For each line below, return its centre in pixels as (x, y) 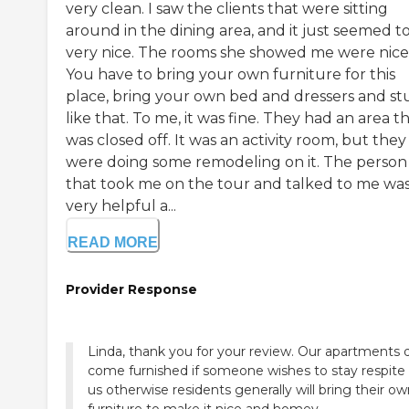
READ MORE (113, 242)
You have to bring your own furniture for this (231, 74)
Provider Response (131, 289)
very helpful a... (121, 205)
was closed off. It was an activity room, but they (236, 140)
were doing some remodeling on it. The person (236, 162)
